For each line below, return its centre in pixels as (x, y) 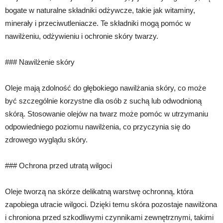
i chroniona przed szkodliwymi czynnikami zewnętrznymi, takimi (109, 217)
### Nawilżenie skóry (40, 62)
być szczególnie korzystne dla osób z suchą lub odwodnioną (103, 101)
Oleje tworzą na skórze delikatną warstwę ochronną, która (99, 191)
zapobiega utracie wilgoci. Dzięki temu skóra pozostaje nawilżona (111, 204)
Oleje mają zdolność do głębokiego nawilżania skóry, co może (106, 88)
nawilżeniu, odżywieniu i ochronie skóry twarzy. (82, 36)
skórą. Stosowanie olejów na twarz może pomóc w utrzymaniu (107, 113)
